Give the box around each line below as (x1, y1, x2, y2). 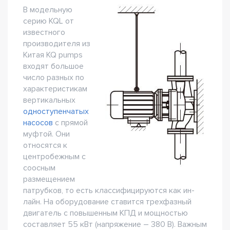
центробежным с (23, 151, 86, 162)
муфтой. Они (23, 129, 70, 139)
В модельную (23, 5, 72, 15)
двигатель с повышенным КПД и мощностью (23, 208, 188, 218)
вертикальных (23, 95, 75, 105)
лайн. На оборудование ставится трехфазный (23, 197, 191, 207)
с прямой (53, 118, 88, 128)
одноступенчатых (23, 106, 89, 117)
